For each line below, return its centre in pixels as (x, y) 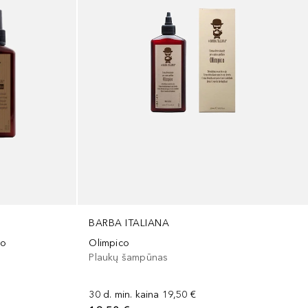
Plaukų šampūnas (129, 257)
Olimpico (109, 243)
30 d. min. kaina (124, 294)
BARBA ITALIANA (129, 223)
